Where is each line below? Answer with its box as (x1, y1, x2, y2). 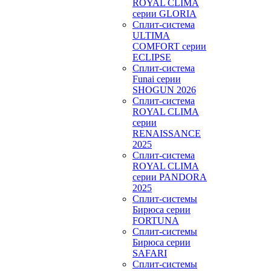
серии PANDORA (132, 172, 207, 182)
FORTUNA (132, 215, 179, 226)
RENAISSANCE (132, 128, 201, 139)
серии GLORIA (132, 8, 197, 19)
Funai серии (132, 74, 181, 84)
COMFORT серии (132, 41, 206, 51)
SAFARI (132, 248, 167, 258)
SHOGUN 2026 (132, 85, 196, 95)
